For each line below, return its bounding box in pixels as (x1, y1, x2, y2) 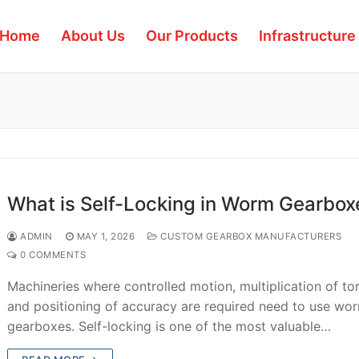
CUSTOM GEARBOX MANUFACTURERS (157, 230, 342, 242)
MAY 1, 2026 (76, 230, 135, 242)
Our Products (145, 27, 238, 44)
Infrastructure (258, 27, 356, 44)
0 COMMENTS (17, 248, 87, 260)
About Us (60, 27, 125, 44)
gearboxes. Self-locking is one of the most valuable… (7, 317, 332, 334)
